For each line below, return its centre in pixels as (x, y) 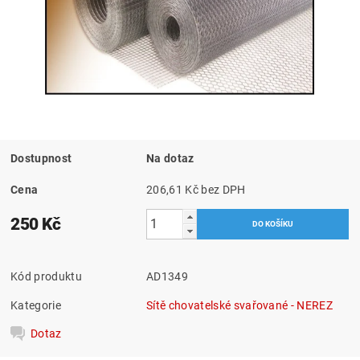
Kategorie (36, 305)
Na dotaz (170, 158)
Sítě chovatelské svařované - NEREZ (239, 305)
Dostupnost (41, 158)
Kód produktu (46, 276)
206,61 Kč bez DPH (223, 189)
